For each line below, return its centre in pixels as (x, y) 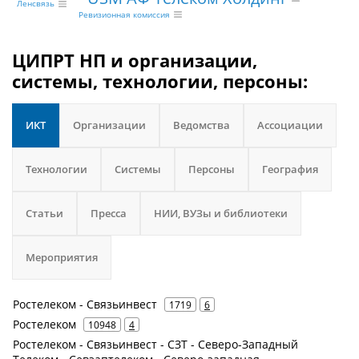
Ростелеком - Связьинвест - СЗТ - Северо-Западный (155, 344)
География (290, 169)
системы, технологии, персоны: (160, 81)
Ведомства (202, 125)
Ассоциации (290, 125)
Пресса (109, 213)
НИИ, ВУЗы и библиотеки (221, 213)
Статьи (44, 213)
